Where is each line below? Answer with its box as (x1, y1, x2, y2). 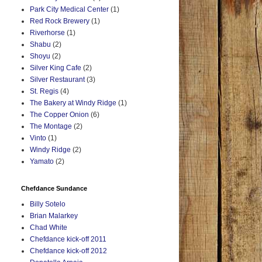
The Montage (30, 122, 72, 131)
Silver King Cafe (30, 64, 81, 73)
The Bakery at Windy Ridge (30, 99, 116, 108)
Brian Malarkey (30, 212, 78, 220)
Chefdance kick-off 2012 (30, 247, 107, 256)
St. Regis (30, 87, 58, 96)
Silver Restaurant (30, 75, 85, 84)
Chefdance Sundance (21, 185, 87, 192)
